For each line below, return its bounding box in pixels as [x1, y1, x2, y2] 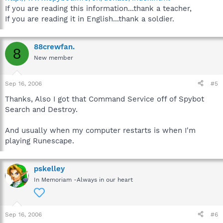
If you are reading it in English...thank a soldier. [5, 14, 174, 23]
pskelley [34, 164, 65, 173]
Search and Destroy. [5, 105, 78, 114]
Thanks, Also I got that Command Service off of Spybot [5, 94, 204, 104]
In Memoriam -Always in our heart [34, 176, 133, 183]
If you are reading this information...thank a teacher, [5, 4, 192, 13]
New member [34, 54, 73, 61]
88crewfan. [34, 42, 75, 51]
